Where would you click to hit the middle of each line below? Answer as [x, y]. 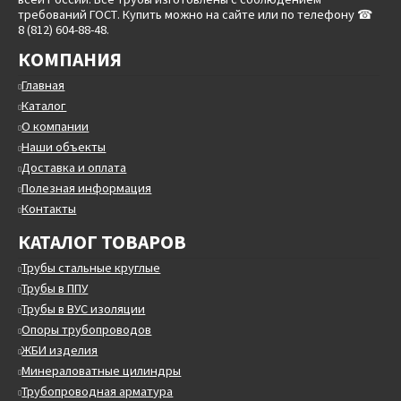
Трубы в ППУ [55, 288]
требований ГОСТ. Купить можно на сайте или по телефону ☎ [196, 14]
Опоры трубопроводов [87, 329]
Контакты [49, 208]
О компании [55, 126]
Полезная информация [87, 188]
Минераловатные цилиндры [102, 370]
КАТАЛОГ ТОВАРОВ [102, 243]
